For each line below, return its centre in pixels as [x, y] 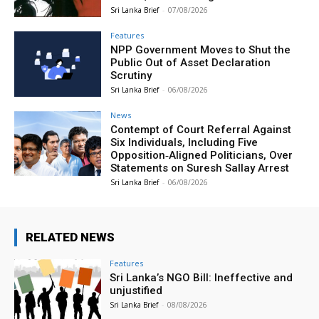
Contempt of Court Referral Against [201, 129]
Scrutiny [131, 75]
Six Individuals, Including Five [184, 142]
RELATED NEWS [70, 237]
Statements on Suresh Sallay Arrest [200, 168]
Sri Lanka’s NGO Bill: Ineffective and [202, 277]
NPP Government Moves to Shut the [201, 49]
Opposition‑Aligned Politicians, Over [202, 155]
